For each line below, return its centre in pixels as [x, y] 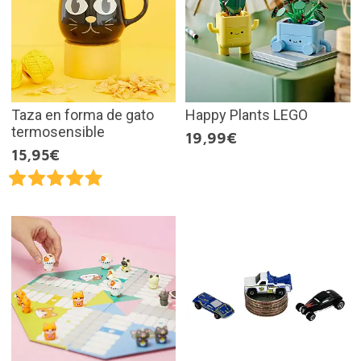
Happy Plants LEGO [247, 114]
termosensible [58, 131]
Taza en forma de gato [82, 114]
